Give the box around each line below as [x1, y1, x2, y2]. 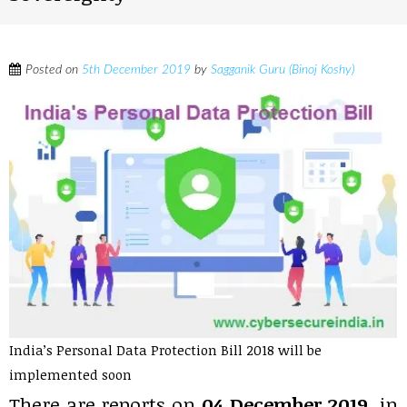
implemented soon [9, 365, 132, 384]
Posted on [25, 64, 82, 76]
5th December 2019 [82, 64, 191, 76]
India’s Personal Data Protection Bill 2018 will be [9, 341, 322, 360]
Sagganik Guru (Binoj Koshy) [211, 64, 354, 76]
